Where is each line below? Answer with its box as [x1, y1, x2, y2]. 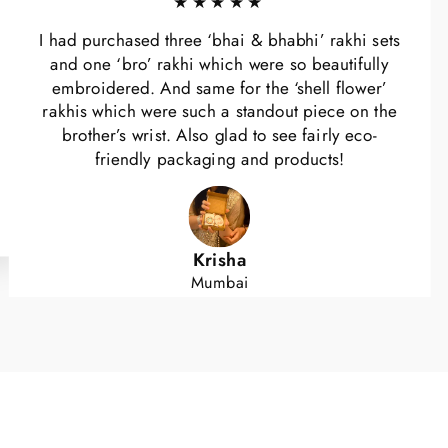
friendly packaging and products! [94, 147, 345, 172]
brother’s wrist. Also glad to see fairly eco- [61, 123, 378, 149]
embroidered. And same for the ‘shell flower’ [51, 75, 388, 101]
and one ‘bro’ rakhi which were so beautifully [50, 52, 389, 77]
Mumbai [190, 271, 249, 295]
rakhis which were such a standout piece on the [42, 99, 397, 125]
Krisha [192, 246, 247, 273]
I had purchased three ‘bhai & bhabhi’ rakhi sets [39, 28, 400, 54]
